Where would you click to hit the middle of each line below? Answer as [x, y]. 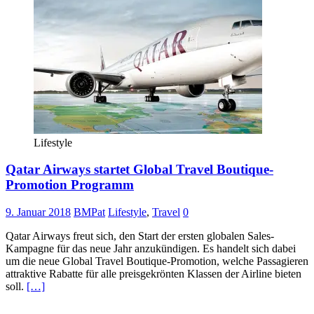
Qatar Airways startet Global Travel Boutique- [139, 170]
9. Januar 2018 [38, 212]
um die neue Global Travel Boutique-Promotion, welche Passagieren [157, 261]
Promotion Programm [70, 185]
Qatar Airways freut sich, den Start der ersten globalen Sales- [140, 236]
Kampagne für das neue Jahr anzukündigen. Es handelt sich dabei [151, 249]
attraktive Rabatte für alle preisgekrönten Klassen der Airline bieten [153, 274]
